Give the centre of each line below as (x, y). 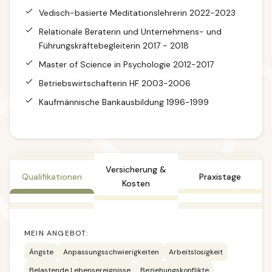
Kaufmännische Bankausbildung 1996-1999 (124, 102)
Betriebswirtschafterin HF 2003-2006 (115, 83)
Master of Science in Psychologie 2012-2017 (126, 64)
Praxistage (220, 176)
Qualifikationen (52, 176)
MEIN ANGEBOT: (56, 233)
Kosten (136, 183)
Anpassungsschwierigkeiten (111, 252)
